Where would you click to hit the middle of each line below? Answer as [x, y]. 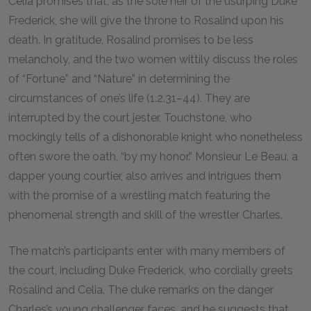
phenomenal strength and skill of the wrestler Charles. [145, 215]
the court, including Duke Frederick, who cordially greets [151, 270]
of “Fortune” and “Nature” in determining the [119, 79]
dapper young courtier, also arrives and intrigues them [145, 176]
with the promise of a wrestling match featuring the [139, 195]
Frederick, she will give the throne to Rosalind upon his [146, 20]
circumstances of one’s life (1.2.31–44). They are [129, 98]
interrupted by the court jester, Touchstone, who [130, 118]
